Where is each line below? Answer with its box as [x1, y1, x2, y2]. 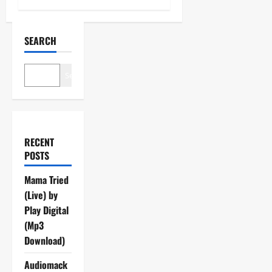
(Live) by [24, 187, 58, 202]
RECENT [24, 134, 54, 149]
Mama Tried [24, 172, 69, 187]
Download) [24, 233, 65, 248]
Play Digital [24, 202, 69, 217]
